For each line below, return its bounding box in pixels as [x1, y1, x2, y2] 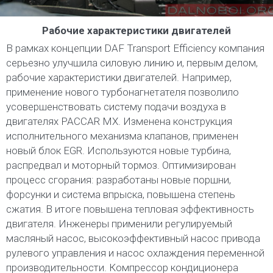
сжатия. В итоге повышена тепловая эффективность [6, 203, 254, 216]
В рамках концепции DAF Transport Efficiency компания [6, 42, 264, 55]
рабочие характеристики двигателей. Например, [6, 71, 232, 84]
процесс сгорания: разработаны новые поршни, [6, 174, 231, 186]
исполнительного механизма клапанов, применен [6, 130, 238, 143]
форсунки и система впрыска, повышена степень [6, 188, 235, 201]
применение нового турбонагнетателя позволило [6, 86, 239, 99]
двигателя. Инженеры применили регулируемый [6, 218, 232, 230]
